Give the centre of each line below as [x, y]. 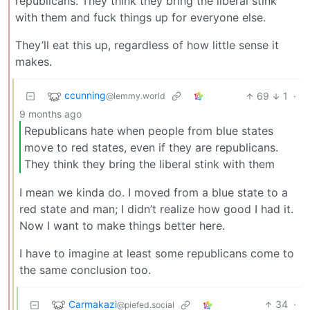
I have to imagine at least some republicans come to [157, 254]
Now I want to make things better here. [122, 226]
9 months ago [51, 114]
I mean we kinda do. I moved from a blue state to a [154, 193]
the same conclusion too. [85, 270]
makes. [34, 62]
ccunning [85, 95]
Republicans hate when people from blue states [149, 130]
